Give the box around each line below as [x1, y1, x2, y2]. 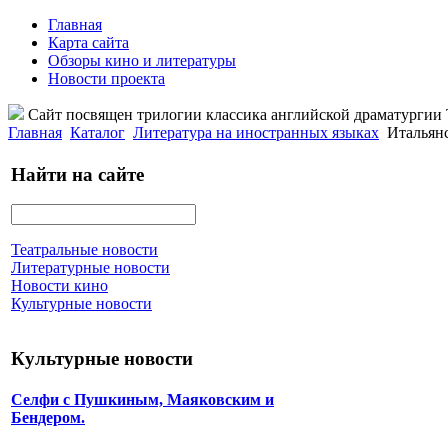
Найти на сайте [11, 163, 144, 185]
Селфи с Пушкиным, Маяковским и [11, 391, 274, 409]
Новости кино [11, 277, 108, 295]
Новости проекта [48, 70, 165, 87]
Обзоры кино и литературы [48, 52, 236, 69]
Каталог [70, 124, 125, 141]
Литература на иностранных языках [133, 124, 379, 141]
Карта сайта [48, 34, 129, 51]
